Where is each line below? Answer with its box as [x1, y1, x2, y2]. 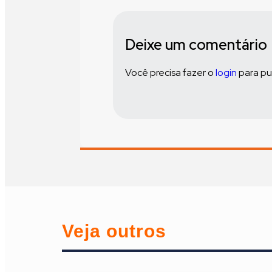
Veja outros [62, 221, 166, 242]
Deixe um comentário [125, 35, 267, 54]
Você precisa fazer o [125, 66, 216, 79]
